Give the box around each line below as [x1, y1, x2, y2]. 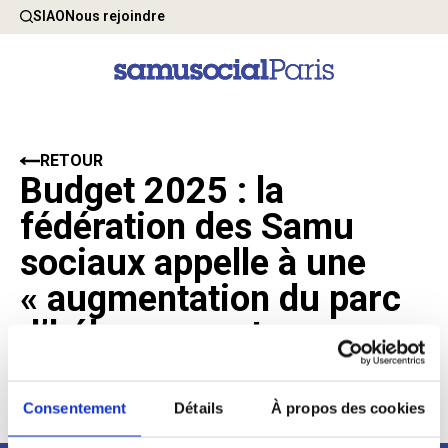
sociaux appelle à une [20, 241, 366, 285]
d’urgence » [20, 349, 208, 393]
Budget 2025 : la [20, 169, 284, 213]
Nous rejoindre [65, 8, 165, 24]
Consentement [23, 399, 127, 416]
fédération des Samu [20, 205, 354, 249]
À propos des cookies [271, 399, 425, 416]
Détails [174, 399, 223, 416]
